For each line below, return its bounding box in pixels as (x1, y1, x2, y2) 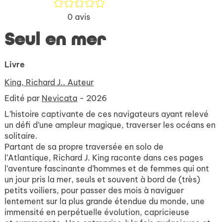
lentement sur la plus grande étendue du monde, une (4, 196, 205, 207)
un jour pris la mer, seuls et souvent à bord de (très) (4, 174, 200, 185)
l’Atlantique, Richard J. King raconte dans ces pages (4, 153, 203, 163)
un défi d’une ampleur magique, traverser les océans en (4, 120, 216, 130)
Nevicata (42, 93, 77, 104)
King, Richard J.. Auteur (4, 77, 94, 88)
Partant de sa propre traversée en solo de (4, 142, 164, 152)
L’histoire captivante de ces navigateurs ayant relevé (4, 109, 209, 119)
